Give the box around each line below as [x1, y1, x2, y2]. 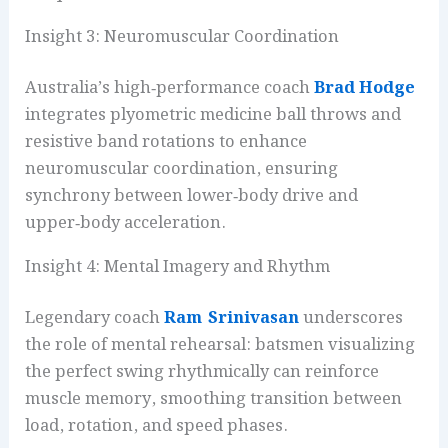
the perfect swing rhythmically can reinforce [25, 359, 380, 386]
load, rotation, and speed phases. [25, 413, 289, 440]
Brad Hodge [314, 75, 416, 102]
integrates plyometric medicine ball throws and [25, 102, 402, 129]
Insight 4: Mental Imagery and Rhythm [25, 253, 331, 280]
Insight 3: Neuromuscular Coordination [25, 23, 340, 50]
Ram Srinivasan [164, 305, 300, 332]
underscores [299, 305, 404, 332]
